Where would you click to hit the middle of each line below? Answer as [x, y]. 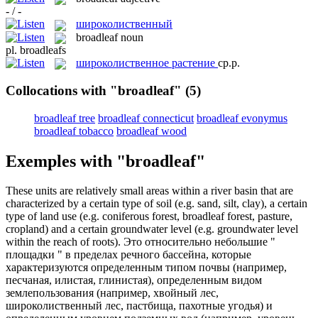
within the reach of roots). [63, 242]
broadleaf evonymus [242, 118]
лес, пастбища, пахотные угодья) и [187, 306]
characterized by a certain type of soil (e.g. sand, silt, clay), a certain [157, 204]
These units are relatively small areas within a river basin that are [149, 191]
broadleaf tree [65, 118]
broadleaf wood [152, 131]
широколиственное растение [146, 62]
